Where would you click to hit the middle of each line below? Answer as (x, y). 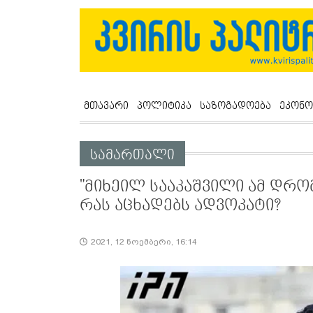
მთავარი (106, 106)
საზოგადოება (235, 106)
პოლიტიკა (164, 106)
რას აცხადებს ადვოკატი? (180, 206)
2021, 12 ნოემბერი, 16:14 (144, 242)
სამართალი (132, 155)
